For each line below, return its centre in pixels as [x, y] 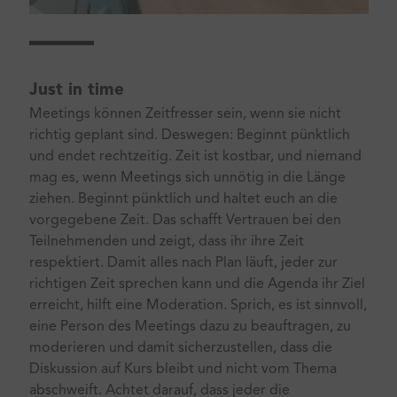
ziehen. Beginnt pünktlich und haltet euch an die [183, 199]
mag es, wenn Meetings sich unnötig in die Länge [187, 178]
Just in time [76, 90]
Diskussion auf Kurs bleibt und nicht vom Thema [183, 369]
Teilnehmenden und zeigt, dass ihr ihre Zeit [166, 241]
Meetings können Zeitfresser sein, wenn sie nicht [185, 114]
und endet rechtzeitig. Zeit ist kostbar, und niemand [195, 156]
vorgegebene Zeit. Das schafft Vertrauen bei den [185, 220]
